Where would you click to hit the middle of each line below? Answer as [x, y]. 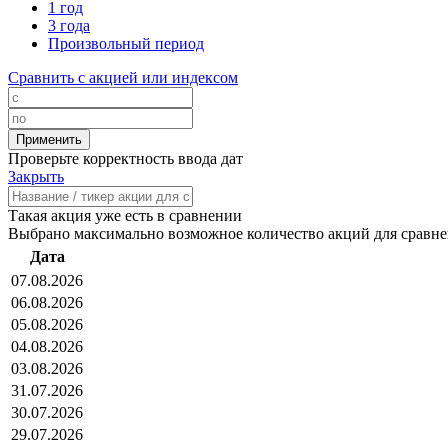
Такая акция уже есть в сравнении [125, 216]
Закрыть [36, 177]
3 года [69, 26]
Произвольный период [126, 44]
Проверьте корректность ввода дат [125, 159]
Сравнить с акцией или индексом [123, 78]
